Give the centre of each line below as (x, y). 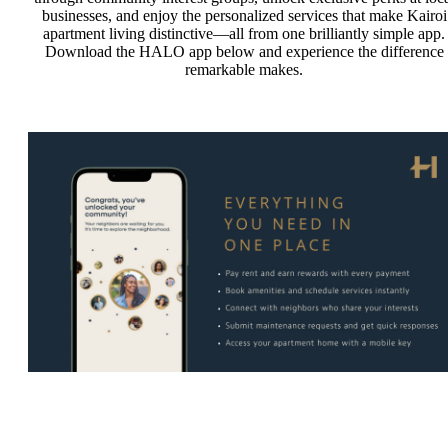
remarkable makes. (244, 69)
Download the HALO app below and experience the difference (244, 51)
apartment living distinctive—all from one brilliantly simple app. (244, 33)
